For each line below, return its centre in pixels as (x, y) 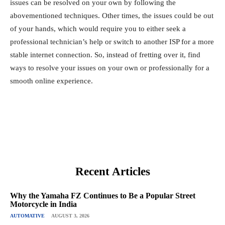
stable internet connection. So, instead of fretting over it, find (105, 54)
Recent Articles (113, 171)
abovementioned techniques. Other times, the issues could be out (112, 15)
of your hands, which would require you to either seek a (98, 28)
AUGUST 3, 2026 (70, 215)
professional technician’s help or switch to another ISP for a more (112, 41)
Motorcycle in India (43, 204)
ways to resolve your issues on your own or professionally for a (110, 68)
